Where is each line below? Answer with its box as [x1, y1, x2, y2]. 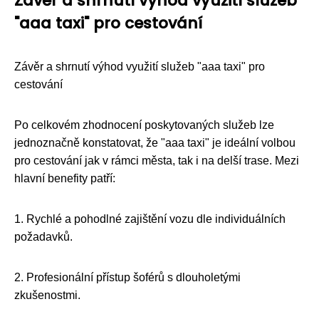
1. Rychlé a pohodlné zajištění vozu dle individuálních [14, 212, 286, 225]
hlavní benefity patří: [14, 172, 115, 184]
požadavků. [14, 230, 73, 243]
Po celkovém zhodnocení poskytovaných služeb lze [14, 118, 274, 131]
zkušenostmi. [14, 288, 80, 301]
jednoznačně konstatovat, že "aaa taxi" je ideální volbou [14, 136, 296, 149]
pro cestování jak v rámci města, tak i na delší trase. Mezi [14, 154, 299, 167]
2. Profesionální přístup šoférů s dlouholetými [14, 271, 241, 283]
